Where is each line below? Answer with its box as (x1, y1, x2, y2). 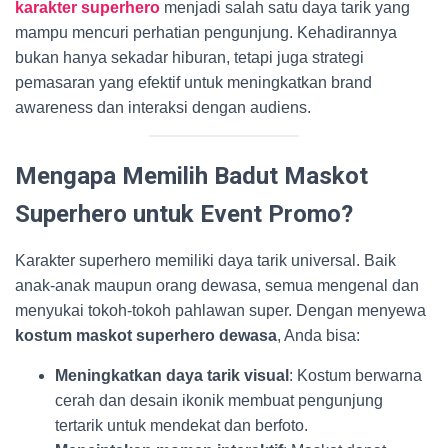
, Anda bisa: (277, 327, 360, 344)
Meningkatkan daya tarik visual (55, 367, 289, 384)
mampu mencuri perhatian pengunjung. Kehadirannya (15, 24, 397, 41)
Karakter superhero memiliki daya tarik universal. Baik (15, 252, 396, 269)
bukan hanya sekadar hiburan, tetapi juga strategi (15, 49, 364, 66)
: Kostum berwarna (289, 367, 422, 384)
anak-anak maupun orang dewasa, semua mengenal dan (15, 277, 419, 294)
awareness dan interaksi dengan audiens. (15, 99, 311, 116)
